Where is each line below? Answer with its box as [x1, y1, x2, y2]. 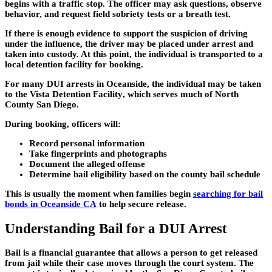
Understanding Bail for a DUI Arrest [5, 220, 227, 236]
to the [5, 89, 30, 99]
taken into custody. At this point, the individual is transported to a [5, 49, 263, 59]
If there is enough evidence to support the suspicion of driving [5, 28, 248, 38]
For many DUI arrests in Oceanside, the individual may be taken [5, 78, 261, 89]
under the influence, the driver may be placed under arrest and [5, 38, 253, 49]
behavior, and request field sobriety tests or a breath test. [5, 8, 231, 19]
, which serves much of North [123, 89, 239, 99]
